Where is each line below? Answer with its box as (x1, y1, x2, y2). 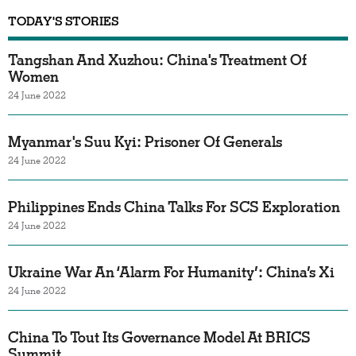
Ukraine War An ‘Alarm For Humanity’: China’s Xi (8, 263, 335, 281)
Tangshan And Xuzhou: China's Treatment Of (8, 51, 307, 69)
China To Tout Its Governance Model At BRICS (8, 328, 311, 346)
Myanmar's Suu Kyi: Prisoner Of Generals (8, 133, 282, 151)
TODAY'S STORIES (8, 14, 119, 29)
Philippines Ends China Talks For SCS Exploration (8, 198, 340, 216)
